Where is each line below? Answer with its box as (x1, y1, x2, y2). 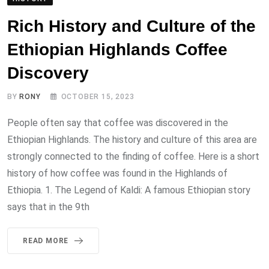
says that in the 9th (7, 201, 89, 213)
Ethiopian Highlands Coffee (7, 40, 228, 59)
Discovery (7, 63, 89, 82)
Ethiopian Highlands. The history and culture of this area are (7, 133, 257, 145)
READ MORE (23, 236, 69, 245)
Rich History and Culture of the (7, 16, 256, 35)
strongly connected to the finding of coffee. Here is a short (7, 150, 259, 162)
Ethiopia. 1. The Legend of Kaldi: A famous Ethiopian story (7, 184, 250, 196)
